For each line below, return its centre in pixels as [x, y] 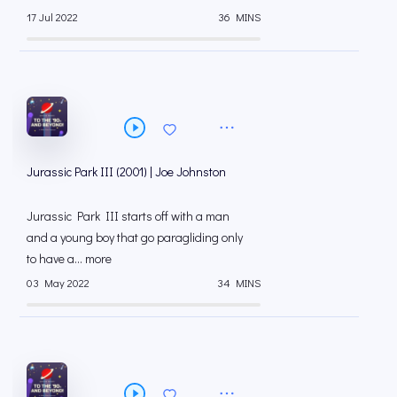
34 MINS [239, 283]
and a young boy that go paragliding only [135, 237]
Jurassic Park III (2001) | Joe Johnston [126, 171]
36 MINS [239, 17]
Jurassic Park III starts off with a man [128, 215]
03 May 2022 [58, 283]
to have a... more [69, 258]
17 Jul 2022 [52, 17]
